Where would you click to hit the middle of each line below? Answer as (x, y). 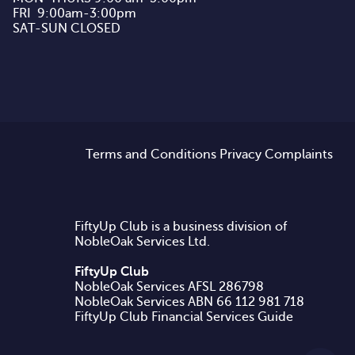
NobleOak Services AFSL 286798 (170, 286)
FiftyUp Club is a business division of (181, 226)
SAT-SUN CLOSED (67, 28)
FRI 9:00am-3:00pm (74, 13)
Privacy (240, 154)
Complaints (299, 154)
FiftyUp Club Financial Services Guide (184, 317)
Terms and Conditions (151, 154)
